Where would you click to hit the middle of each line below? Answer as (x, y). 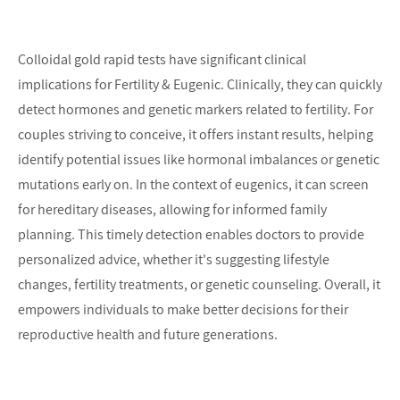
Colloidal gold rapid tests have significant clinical (162, 59)
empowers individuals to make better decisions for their (183, 309)
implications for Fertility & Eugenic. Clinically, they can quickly (200, 84)
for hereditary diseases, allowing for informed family (172, 209)
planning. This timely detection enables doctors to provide (191, 234)
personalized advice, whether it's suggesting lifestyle (174, 259)
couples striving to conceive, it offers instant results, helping (196, 134)
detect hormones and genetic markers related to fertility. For (196, 109)
